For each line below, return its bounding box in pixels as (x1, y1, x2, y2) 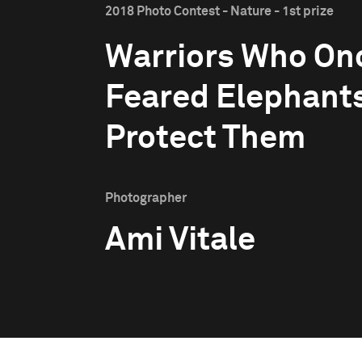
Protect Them (105, 123, 305, 155)
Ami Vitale (105, 225, 255, 257)
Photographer (105, 192, 187, 204)
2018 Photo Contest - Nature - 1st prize (105, 5, 334, 18)
